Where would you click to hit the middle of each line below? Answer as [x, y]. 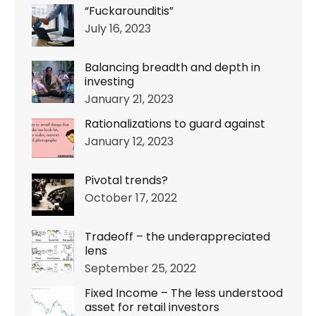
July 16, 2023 [118, 28]
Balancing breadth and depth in [172, 67]
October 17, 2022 [131, 197]
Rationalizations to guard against [175, 123]
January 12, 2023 [129, 141]
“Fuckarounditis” [129, 11]
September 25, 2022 [140, 268]
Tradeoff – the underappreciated [177, 236]
